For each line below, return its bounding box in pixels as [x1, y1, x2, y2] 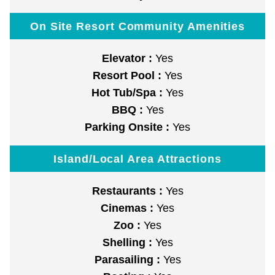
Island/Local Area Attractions [53, 152, 222, 166]
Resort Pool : [93, 69, 165, 82]
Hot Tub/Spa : [91, 87, 166, 99]
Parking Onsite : [85, 121, 172, 134]
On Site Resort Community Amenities [29, 20, 246, 33]
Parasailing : [94, 254, 163, 266]
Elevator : [102, 52, 155, 65]
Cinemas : [101, 202, 157, 215]
